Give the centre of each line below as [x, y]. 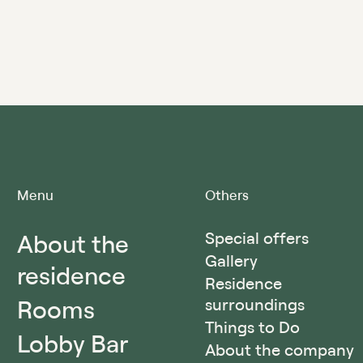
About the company [280, 349]
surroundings [255, 304]
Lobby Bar [73, 342]
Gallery [231, 260]
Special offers [257, 237]
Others [227, 194]
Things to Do [252, 327]
